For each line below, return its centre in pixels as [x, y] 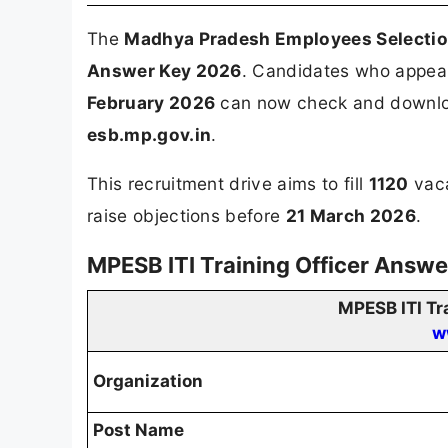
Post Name [138, 430]
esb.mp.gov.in [149, 134]
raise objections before [186, 216]
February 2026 [151, 102]
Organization [148, 381]
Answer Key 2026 [164, 70]
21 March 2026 [350, 216]
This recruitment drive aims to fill [228, 184]
